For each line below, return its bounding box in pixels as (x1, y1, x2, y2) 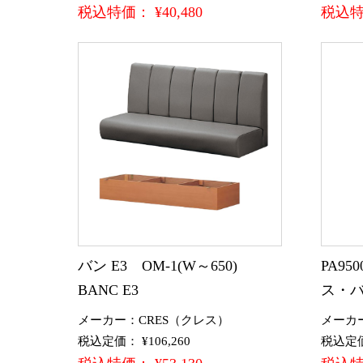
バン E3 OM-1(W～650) (78, 258, 252, 275)
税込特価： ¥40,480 (78, 3, 203, 20)
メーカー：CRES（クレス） (78, 314, 229, 327)
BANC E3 (78, 282, 139, 299)
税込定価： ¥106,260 (78, 335, 190, 348)
